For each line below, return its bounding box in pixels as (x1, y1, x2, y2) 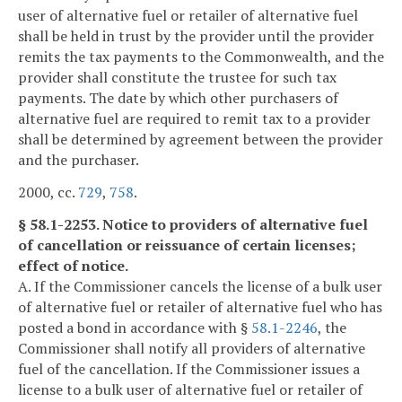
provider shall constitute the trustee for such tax (18, 67, 336, 88)
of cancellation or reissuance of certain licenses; (18, 234, 356, 255)
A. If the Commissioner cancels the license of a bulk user (18, 275, 382, 296)
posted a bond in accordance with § (18, 317, 251, 337)
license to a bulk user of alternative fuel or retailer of (18, 379, 363, 399)
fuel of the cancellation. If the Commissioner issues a (18, 358, 360, 379)
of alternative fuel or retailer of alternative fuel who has (18, 296, 382, 317)
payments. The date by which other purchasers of (18, 88, 338, 109)
